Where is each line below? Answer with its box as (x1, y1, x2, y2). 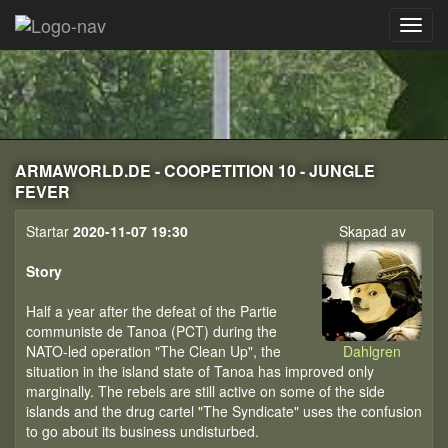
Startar (26, 221, 73, 241)
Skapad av (338, 221, 406, 241)
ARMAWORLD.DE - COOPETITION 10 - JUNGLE (15, 159, 375, 182)
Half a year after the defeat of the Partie (26, 301, 277, 321)
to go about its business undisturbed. (26, 421, 259, 441)
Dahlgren (343, 341, 401, 361)
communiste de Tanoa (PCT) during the (26, 321, 277, 341)
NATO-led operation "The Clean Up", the (26, 341, 281, 361)
